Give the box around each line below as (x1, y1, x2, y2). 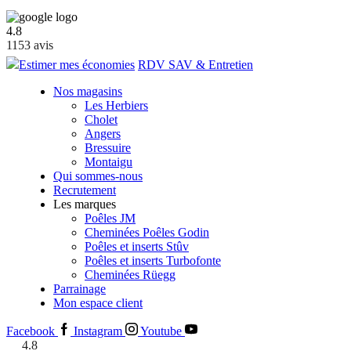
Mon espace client (53, 296, 143, 309)
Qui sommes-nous (53, 169, 143, 183)
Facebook (6, 324, 55, 338)
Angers (85, 127, 121, 140)
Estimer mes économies (19, 58, 135, 71)
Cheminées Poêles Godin (85, 226, 209, 239)
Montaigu (85, 155, 132, 168)
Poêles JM (85, 212, 136, 225)
